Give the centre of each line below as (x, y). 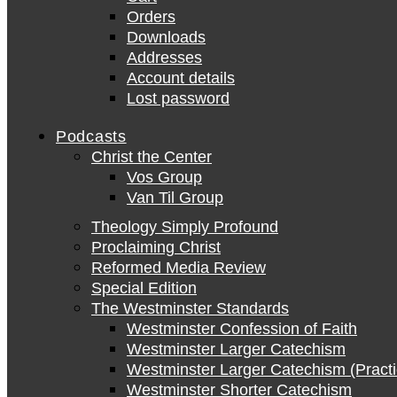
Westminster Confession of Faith (242, 329)
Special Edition (144, 288)
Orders (151, 17)
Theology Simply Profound (185, 227)
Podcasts (91, 136)
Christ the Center (152, 157)
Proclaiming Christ (156, 247)
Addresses (164, 58)
